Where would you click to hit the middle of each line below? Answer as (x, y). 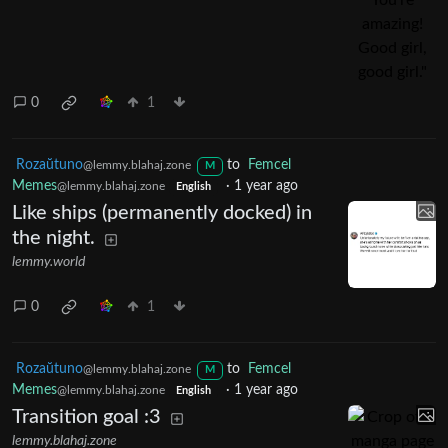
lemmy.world (48, 262)
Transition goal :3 (86, 417)
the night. (53, 238)
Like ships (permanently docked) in (162, 213)
